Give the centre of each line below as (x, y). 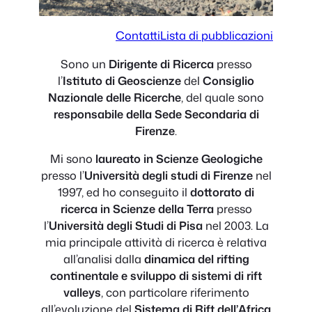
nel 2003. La (235, 226)
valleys (82, 292)
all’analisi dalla (103, 259)
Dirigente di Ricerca (161, 63)
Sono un (84, 63)
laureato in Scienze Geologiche (179, 159)
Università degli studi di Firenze (168, 175)
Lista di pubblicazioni (217, 36)
